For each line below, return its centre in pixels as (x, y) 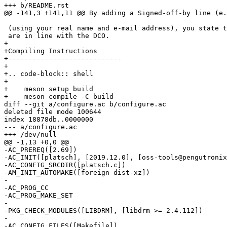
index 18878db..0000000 (49, 119)
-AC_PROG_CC (26, 188)
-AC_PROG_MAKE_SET (39, 195)
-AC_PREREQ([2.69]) (41, 150)
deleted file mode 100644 (53, 112)
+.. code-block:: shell (49, 74)
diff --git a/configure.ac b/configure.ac (85, 104)
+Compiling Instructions (51, 51)
